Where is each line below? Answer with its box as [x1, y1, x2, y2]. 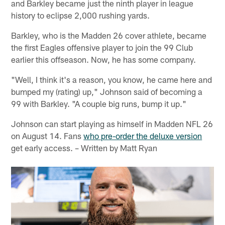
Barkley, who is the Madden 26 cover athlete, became [11, 30, 207, 40]
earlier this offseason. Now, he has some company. [11, 54, 196, 64]
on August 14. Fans [11, 130, 84, 141]
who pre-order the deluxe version [83, 130, 202, 141]
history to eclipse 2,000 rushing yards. [11, 10, 150, 20]
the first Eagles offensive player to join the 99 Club [11, 42, 193, 52]
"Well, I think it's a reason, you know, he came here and [11, 74, 212, 84]
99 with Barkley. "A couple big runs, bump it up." [11, 98, 187, 108]
